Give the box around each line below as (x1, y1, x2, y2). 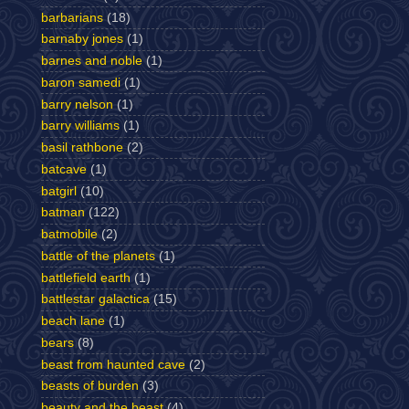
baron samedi (41, 75, 121, 89)
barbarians (41, 10, 103, 25)
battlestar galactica (41, 292, 150, 307)
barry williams (41, 119, 120, 133)
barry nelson (41, 97, 113, 111)
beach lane (41, 314, 105, 328)
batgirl (41, 184, 77, 198)
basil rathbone (41, 141, 123, 154)
